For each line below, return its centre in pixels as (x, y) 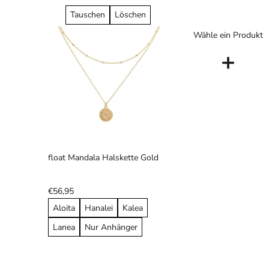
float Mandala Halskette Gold (103, 158)
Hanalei (99, 208)
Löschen (130, 15)
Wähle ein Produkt (228, 35)
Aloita (64, 208)
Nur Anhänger (111, 227)
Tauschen (88, 15)
